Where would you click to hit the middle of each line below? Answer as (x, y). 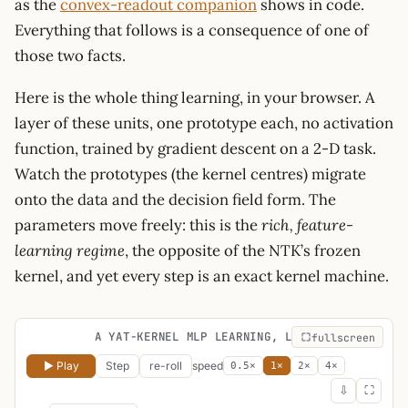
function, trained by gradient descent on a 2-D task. (195, 148)
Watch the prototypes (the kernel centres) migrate (190, 173)
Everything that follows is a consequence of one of (192, 30)
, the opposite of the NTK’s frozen (243, 250)
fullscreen (343, 337)
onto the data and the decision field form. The (175, 199)
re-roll (166, 365)
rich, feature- (307, 224)
